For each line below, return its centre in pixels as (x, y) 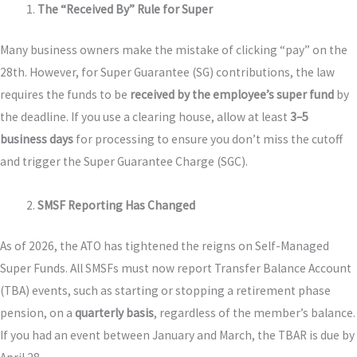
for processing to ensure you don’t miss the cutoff (208, 139)
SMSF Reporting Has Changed (116, 206)
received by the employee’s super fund (232, 94)
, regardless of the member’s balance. (255, 313)
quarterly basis (114, 313)
